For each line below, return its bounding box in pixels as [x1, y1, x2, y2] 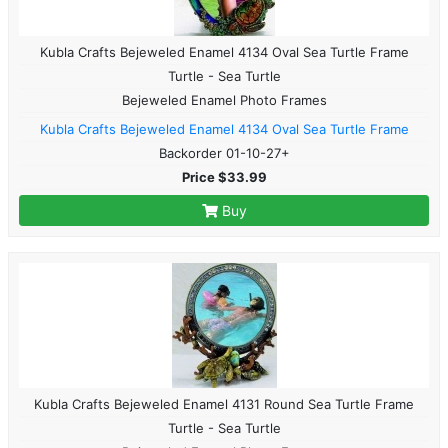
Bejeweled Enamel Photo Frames [121, 91, 327, 108]
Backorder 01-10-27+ [158, 144, 290, 161]
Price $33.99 [181, 168, 267, 185]
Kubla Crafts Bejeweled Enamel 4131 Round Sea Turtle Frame [34, 395, 414, 412]
